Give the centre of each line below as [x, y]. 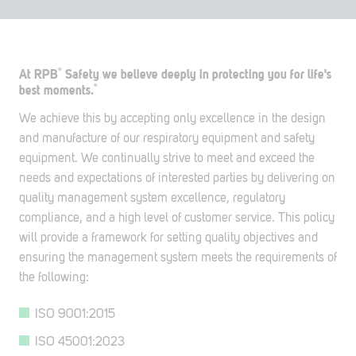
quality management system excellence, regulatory [152, 197]
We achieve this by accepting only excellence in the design [172, 118]
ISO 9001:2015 [75, 313]
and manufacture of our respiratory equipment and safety [167, 138]
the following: [54, 277]
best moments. [56, 90]
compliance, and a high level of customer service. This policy [177, 217]
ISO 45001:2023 [80, 341]
